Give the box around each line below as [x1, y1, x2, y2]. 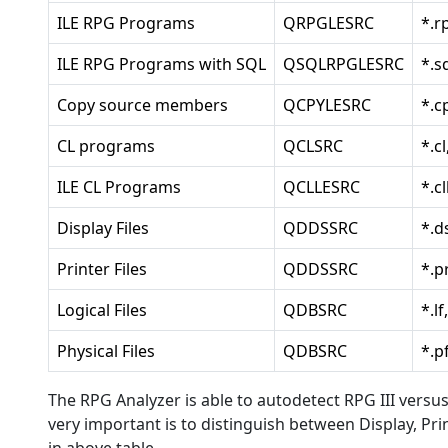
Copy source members [57, 94, 228, 116]
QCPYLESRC [283, 94, 371, 116]
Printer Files [57, 258, 147, 280]
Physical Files [57, 340, 155, 362]
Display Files [57, 217, 149, 239]
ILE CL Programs [57, 176, 181, 198]
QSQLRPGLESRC [283, 53, 404, 75]
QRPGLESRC [283, 12, 374, 34]
